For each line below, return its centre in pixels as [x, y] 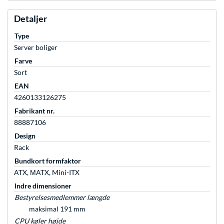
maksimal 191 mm [57, 209]
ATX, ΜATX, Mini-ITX [47, 172]
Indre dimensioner [43, 186]
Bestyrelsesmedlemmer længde [62, 197]
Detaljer [30, 19]
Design [25, 136]
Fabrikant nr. [34, 111]
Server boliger [36, 47]
